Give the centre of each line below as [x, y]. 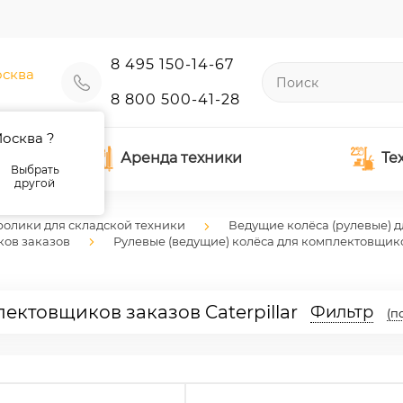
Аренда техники [181, 158]
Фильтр [342, 313]
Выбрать [35, 170]
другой [35, 183]
